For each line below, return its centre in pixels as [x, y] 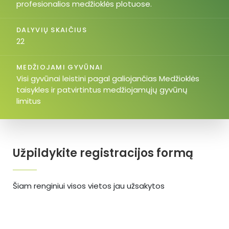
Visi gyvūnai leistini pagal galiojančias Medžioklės [108, 78]
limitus [29, 101]
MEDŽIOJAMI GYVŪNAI [60, 67]
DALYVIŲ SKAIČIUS [52, 30]
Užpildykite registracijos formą [103, 153]
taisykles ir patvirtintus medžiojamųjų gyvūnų [102, 90]
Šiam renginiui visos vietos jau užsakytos [89, 186]
